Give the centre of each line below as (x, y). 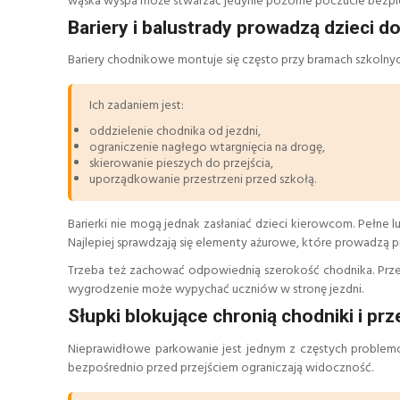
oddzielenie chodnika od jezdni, (175, 132)
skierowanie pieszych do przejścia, (181, 164)
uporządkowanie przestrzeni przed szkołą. (203, 180)
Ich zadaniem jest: (137, 106)
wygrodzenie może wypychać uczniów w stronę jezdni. (216, 290)
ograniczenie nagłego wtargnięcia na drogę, (207, 148)
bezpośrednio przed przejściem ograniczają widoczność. (221, 368)
